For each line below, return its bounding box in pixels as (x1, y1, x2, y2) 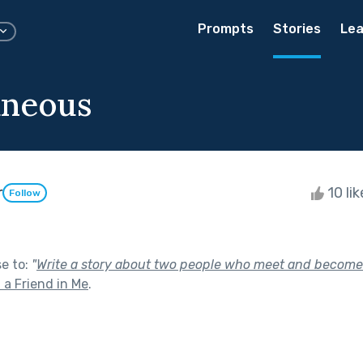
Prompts (198, 21, 254, 36)
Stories (273, 21, 321, 36)
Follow (9, 187, 41, 199)
